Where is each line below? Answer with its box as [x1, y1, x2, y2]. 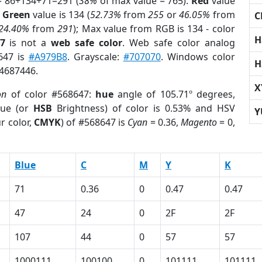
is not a [5, 36, 51, 49]
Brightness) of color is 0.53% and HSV [51, 102, 235, 115]
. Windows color [160, 50, 235, 63]
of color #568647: [6, 88, 96, 101]
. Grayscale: [67, 50, 123, 63]
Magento [181, 116, 218, 129]
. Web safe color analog [122, 36, 235, 49]
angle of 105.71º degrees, [113, 88, 235, 101]
